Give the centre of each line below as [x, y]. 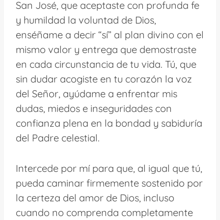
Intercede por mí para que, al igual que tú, [109, 168]
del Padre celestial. [58, 137]
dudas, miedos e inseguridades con [94, 108]
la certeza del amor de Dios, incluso [95, 197]
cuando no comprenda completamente [104, 212]
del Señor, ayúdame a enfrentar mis [96, 93]
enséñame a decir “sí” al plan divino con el [110, 34]
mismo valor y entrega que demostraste [106, 49]
